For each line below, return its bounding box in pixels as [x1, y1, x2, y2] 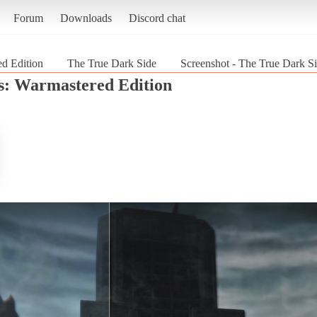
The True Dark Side [67, 57, 156, 69]
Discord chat [128, 11, 185, 24]
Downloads [59, 11, 112, 24]
